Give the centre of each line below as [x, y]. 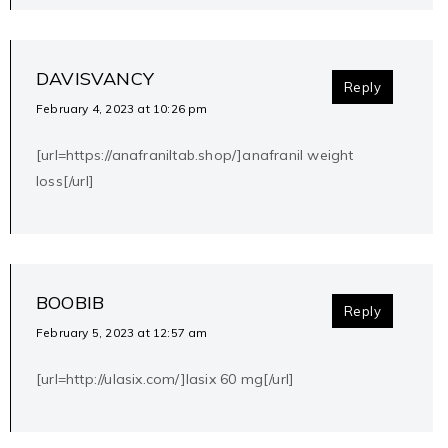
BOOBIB [70, 303]
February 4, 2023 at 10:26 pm [122, 109]
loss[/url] [65, 181]
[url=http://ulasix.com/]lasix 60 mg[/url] [165, 379]
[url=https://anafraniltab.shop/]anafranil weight [195, 155]
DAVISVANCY [95, 79]
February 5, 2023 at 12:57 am [122, 333]
